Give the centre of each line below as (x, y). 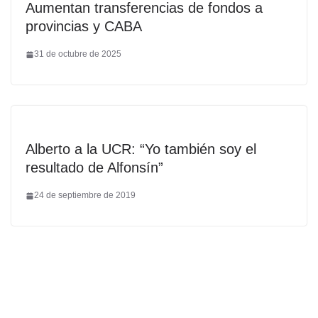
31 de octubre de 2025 (78, 54)
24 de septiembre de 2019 (85, 195)
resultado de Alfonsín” (94, 168)
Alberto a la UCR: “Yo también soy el (141, 149)
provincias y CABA (84, 26)
